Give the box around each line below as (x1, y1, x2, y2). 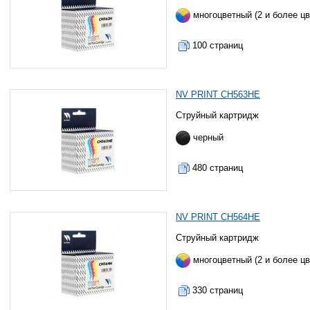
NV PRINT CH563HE (176, 89, 261, 100)
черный (190, 131, 224, 143)
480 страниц (192, 163, 244, 173)
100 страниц (192, 40, 244, 51)
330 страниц (192, 285, 244, 295)
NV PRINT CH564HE (176, 212, 261, 222)
